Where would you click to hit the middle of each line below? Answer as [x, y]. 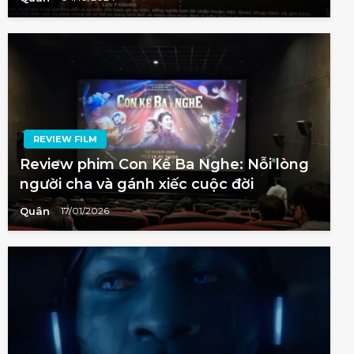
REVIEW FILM [65, 139]
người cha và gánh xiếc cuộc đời [137, 184]
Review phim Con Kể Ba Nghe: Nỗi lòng [164, 164]
